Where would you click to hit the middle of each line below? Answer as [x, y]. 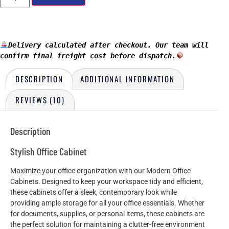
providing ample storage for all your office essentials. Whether [107, 203]
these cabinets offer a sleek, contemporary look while [94, 192]
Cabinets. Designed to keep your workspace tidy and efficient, [107, 181]
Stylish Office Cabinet [49, 151]
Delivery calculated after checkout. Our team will [108, 45]
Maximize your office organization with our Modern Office [100, 170]
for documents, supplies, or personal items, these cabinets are [107, 213]
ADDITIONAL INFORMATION [127, 78]
